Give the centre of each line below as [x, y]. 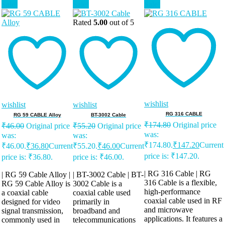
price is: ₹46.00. [98, 157]
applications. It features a [183, 219]
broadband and [96, 211]
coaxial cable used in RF [183, 201]
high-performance [172, 192]
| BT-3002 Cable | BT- [108, 175]
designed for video [31, 202]
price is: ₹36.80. [27, 157]
